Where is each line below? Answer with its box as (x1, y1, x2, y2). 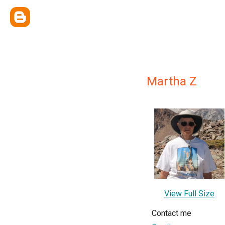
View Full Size (164, 189, 214, 198)
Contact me (152, 208, 191, 218)
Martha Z (147, 74, 197, 88)
